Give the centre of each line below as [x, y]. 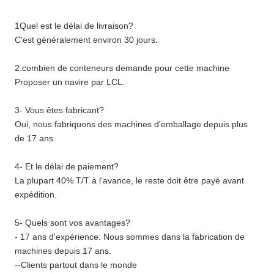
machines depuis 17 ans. [63, 251]
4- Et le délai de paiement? [67, 167]
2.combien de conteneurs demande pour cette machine [122, 68]
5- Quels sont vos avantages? [72, 223]
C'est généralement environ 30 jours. [86, 40]
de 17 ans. [35, 139]
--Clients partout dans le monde [76, 265]
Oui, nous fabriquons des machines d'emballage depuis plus [131, 124]
